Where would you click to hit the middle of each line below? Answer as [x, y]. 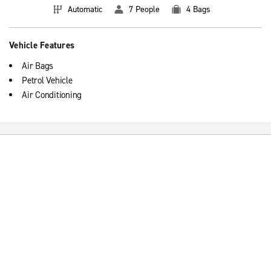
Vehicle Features [42, 45]
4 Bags [198, 9]
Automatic [85, 9]
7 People [144, 9]
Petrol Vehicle [47, 80]
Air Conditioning [52, 95]
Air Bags [38, 66]
